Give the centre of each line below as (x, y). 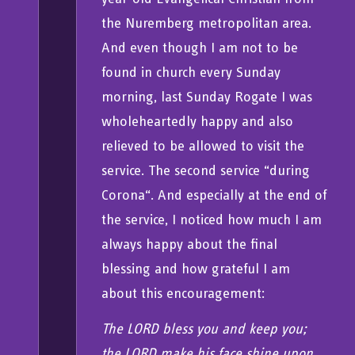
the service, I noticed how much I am (212, 219)
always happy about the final (190, 243)
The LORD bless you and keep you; (204, 329)
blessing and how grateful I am (196, 268)
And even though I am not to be (200, 47)
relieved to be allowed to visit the (203, 145)
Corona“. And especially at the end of (214, 194)
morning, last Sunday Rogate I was (207, 96)
